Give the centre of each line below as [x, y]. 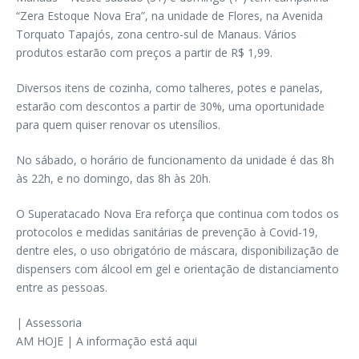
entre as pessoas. [62, 287]
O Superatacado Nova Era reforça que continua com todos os [177, 214]
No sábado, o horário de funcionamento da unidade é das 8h [175, 160]
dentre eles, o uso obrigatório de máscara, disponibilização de [177, 250]
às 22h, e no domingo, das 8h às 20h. [113, 178]
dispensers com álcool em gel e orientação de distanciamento [177, 269]
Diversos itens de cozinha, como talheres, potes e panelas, [169, 88]
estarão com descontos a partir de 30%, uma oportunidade [170, 106]
